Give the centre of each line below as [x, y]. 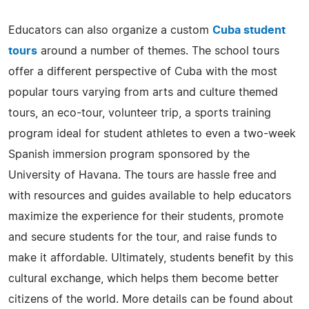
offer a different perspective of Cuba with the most [143, 71]
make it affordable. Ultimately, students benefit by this [151, 258]
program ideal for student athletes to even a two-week [152, 133]
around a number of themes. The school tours [158, 51]
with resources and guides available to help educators [150, 196]
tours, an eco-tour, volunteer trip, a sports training [140, 113]
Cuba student [249, 30]
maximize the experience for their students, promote [146, 216]
